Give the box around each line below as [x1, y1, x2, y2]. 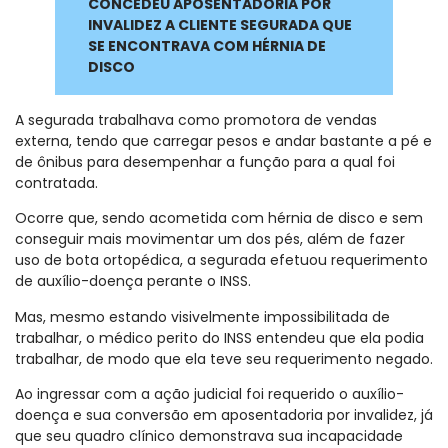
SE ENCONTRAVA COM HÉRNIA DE [88, 35, 327, 56]
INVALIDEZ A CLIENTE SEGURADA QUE [88, 14, 353, 35]
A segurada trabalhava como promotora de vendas [15, 109, 377, 130]
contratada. [15, 172, 98, 193]
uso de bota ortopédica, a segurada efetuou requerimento [15, 250, 428, 271]
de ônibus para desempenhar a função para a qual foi [15, 151, 395, 172]
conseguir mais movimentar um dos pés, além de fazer [15, 229, 405, 250]
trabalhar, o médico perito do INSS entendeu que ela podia [15, 327, 424, 348]
